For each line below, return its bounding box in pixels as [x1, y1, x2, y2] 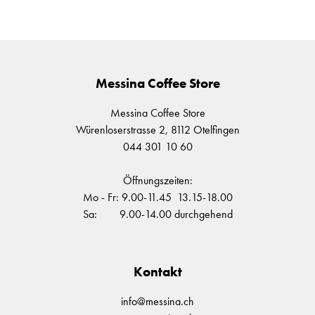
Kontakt [133, 262, 182, 281]
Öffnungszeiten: [122, 172, 193, 188]
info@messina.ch [121, 293, 194, 309]
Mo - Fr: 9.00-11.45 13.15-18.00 [82, 189, 233, 205]
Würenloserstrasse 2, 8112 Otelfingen [75, 122, 240, 137]
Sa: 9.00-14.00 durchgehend [82, 206, 233, 221]
